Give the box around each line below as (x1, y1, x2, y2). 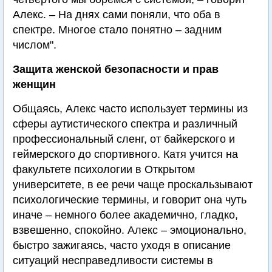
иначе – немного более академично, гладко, (13, 209, 238, 222)
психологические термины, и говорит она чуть (13, 194, 246, 206)
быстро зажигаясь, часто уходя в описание (13, 239, 231, 252)
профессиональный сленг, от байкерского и (13, 133, 235, 146)
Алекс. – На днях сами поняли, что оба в (13, 8, 220, 21)
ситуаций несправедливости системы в (13, 254, 213, 267)
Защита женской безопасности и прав (13, 63, 219, 76)
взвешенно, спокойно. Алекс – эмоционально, (13, 224, 246, 237)
